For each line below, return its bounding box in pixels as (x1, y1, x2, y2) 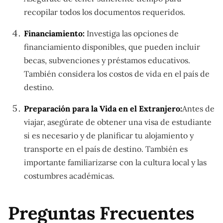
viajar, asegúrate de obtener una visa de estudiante (24, 117, 212, 127)
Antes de (182, 104, 215, 113)
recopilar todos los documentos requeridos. (24, 7, 185, 17)
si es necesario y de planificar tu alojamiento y (24, 130, 194, 140)
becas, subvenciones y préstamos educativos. (24, 55, 190, 65)
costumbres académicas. (24, 171, 114, 181)
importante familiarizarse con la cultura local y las (24, 157, 207, 167)
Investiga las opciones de (87, 28, 179, 38)
